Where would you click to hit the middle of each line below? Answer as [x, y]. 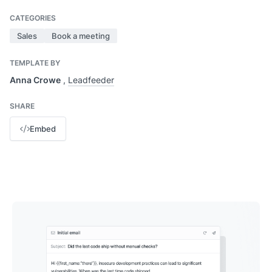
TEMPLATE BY [35, 63]
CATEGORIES [33, 18]
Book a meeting [81, 36]
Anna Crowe [35, 80]
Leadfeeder [91, 80]
